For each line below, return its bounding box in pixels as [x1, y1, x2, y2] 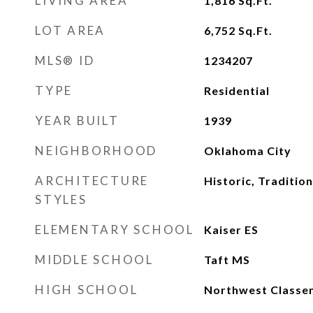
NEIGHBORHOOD [35, 143, 157, 158]
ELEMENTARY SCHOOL [35, 222, 194, 237]
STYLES [35, 192, 87, 207]
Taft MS [203, 253, 250, 266]
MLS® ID [35, 53, 95, 68]
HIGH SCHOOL [35, 282, 138, 297]
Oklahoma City [203, 144, 291, 157]
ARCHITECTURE [35, 173, 149, 188]
